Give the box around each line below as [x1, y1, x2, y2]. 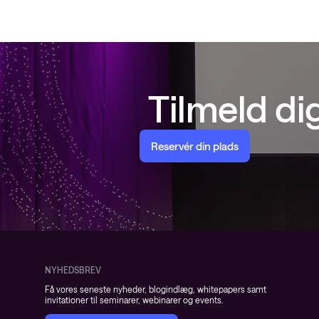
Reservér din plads [151, 140, 239, 152]
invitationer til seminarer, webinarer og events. [45, 295, 224, 305]
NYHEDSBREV [45, 265, 101, 275]
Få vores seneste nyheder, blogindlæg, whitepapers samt [45, 284, 266, 294]
